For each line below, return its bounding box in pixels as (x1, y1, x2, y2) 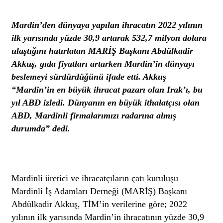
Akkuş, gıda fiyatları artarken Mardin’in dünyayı (11, 58, 195, 69)
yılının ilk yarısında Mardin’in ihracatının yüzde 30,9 (11, 212, 205, 222)
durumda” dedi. (11, 123, 71, 133)
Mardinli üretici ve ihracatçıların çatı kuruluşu (11, 173, 179, 183)
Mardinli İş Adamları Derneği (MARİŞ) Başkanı (11, 186, 188, 196)
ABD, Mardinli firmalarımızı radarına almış (11, 110, 177, 120)
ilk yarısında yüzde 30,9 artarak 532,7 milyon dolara (11, 32, 207, 43)
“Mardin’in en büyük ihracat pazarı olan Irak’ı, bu (11, 84, 203, 95)
